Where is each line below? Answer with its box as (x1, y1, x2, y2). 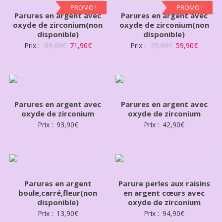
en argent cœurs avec (123, 188, 205, 198)
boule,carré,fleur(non (18, 188, 98, 198)
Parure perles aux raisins (118, 178, 210, 189)
